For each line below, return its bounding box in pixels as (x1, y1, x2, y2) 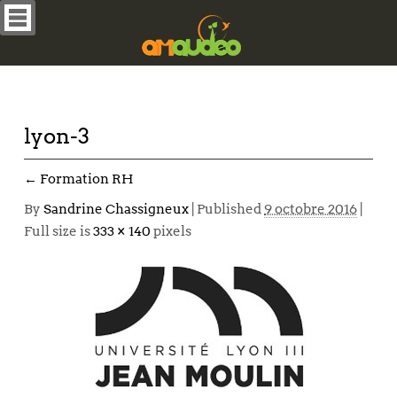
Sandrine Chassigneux (43, 201, 189, 217)
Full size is (24, 223, 93, 239)
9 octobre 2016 (264, 201, 357, 217)
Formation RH (37, 171, 134, 187)
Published (194, 201, 264, 217)
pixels (151, 223, 191, 239)
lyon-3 (24, 123, 90, 149)
